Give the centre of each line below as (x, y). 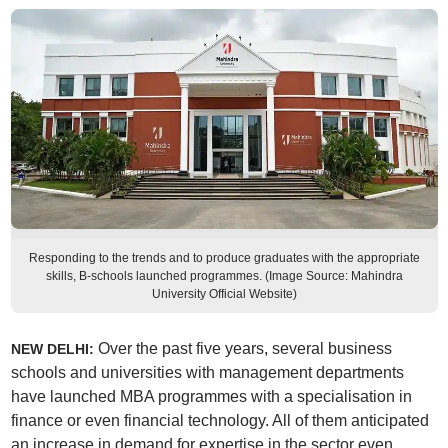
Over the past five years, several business (244, 348)
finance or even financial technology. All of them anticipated (219, 420)
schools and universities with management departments (207, 372)
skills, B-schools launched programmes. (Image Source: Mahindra (224, 276)
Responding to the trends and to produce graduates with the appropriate (224, 258)
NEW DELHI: (54, 349)
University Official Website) (224, 294)
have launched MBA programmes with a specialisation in (211, 396)
